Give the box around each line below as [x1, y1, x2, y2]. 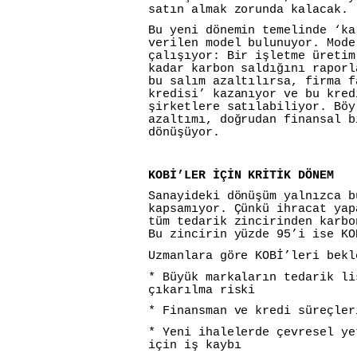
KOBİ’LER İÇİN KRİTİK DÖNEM [148, 168, 334, 182]
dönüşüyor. [148, 126, 220, 140]
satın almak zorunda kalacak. [148, 2, 348, 17]
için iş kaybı [148, 338, 241, 352]
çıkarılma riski [148, 283, 256, 297]
